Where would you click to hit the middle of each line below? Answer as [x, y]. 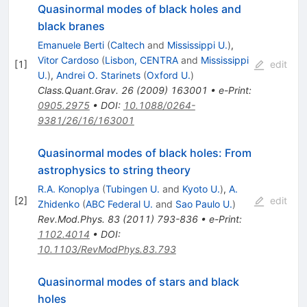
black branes [71, 26]
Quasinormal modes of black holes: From [144, 152]
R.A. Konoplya [68, 188]
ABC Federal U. [119, 204]
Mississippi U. [197, 45]
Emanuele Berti [71, 45]
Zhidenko [58, 204]
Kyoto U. [201, 188]
